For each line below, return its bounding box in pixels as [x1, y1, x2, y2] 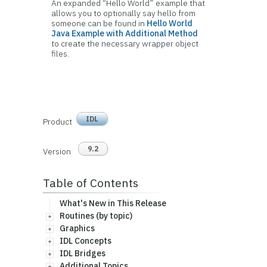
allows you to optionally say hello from [51, 8, 196, 18]
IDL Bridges [59, 248, 105, 259]
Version [42, 146, 71, 157]
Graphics [59, 223, 95, 234]
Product [42, 116, 72, 127]
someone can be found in [51, 18, 147, 29]
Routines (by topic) [59, 210, 132, 221]
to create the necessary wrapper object [51, 38, 199, 49]
